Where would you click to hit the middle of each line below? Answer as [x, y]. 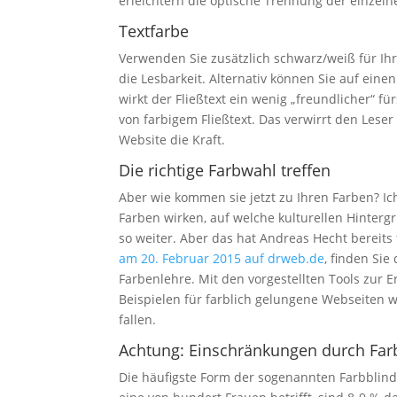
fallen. [138, 320]
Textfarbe [154, 31]
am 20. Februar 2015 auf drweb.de [222, 259]
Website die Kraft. [172, 140]
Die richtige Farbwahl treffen [225, 171]
